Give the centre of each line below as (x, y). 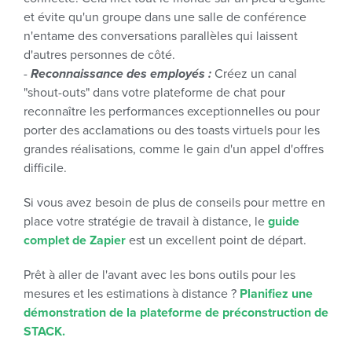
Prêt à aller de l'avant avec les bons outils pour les (159, 275)
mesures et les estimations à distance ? (132, 294)
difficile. (45, 168)
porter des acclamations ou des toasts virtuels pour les (172, 130)
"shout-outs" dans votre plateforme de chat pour (154, 93)
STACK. (44, 332)
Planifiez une (276, 294)
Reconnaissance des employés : (121, 74)
